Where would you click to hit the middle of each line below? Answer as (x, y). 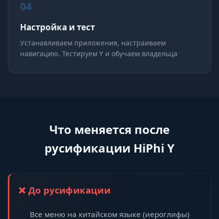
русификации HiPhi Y (109, 148)
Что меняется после (109, 129)
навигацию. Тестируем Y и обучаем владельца (99, 54)
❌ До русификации (65, 190)
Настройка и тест (57, 27)
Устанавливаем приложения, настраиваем (93, 43)
